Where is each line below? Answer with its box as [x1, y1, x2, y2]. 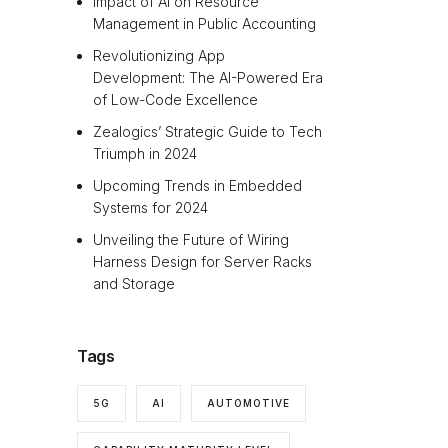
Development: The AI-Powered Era [93, 69, 324, 87]
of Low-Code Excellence [93, 91, 259, 109]
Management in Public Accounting [93, 15, 317, 33]
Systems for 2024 [93, 199, 209, 217]
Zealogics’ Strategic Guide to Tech [93, 123, 323, 141]
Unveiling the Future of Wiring [93, 231, 290, 249]
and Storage [93, 275, 180, 293]
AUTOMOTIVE [207, 396, 291, 409]
